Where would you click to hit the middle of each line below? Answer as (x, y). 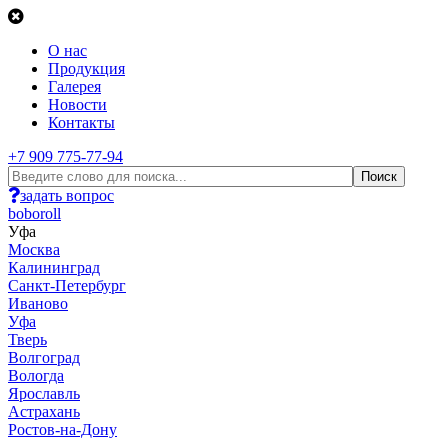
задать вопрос (67, 195)
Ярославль (44, 393)
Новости (77, 104)
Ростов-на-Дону (62, 429)
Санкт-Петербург (67, 285)
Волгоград (44, 357)
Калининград (54, 267)
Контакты (81, 122)
